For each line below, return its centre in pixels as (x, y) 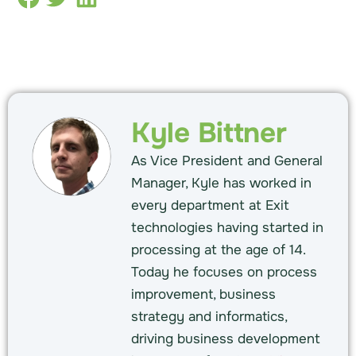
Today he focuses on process (224, 273)
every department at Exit (210, 206)
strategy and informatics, (209, 317)
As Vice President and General (227, 161)
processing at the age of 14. (218, 250)
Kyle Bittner (209, 133)
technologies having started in (227, 228)
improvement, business (203, 295)
